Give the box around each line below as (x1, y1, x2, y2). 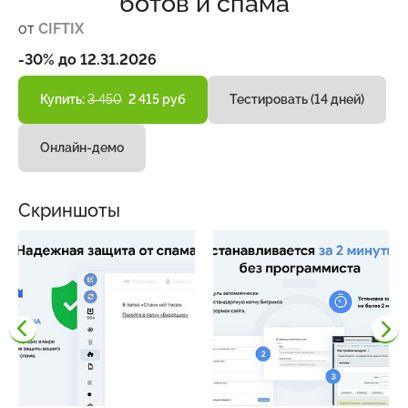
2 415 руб (126, 91, 186, 107)
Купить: (40, 91, 87, 107)
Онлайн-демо (40, 139, 124, 155)
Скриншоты (18, 199, 120, 221)
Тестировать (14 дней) (229, 91, 364, 107)
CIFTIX (38, 19, 84, 37)
